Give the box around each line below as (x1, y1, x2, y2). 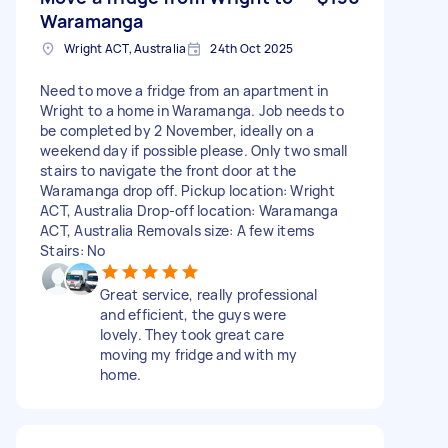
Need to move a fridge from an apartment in (40, 80, 329, 100)
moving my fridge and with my (100, 344, 297, 364)
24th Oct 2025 (210, 39, 294, 57)
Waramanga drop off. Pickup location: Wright (40, 180, 335, 200)
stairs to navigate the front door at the (40, 160, 296, 180)
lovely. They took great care (100, 324, 284, 344)
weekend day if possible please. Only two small (40, 140, 348, 160)
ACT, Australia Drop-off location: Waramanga (40, 200, 338, 220)
